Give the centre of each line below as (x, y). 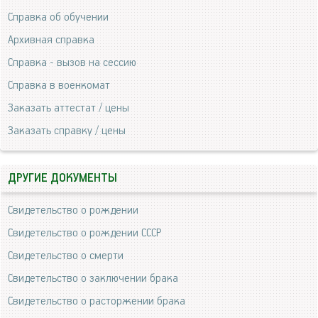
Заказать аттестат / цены (68, 109)
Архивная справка (51, 40)
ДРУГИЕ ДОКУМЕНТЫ (62, 179)
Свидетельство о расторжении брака (97, 302)
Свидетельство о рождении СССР (84, 234)
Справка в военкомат (59, 86)
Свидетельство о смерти (66, 256)
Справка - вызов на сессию (72, 63)
